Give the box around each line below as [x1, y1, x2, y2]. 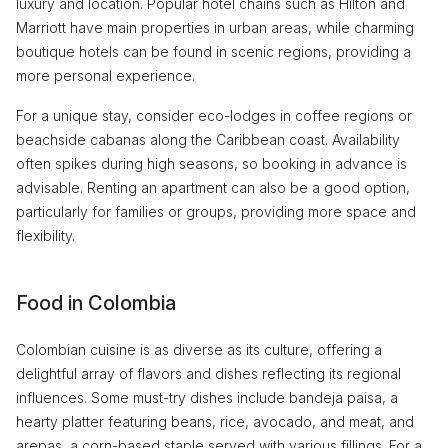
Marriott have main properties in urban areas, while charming [16, 19, 414, 36]
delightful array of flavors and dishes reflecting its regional [16, 365, 401, 382]
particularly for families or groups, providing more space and [16, 203, 416, 220]
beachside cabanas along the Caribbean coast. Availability [16, 131, 400, 148]
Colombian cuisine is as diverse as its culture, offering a [16, 341, 382, 358]
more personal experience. [16, 67, 195, 84]
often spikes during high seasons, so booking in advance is [16, 155, 407, 172]
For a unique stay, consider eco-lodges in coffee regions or [16, 107, 412, 124]
